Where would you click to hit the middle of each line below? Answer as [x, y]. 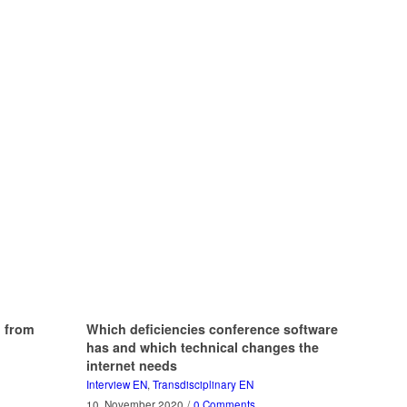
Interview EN [116, 385]
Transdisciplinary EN [203, 385]
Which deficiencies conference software [212, 329]
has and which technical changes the [202, 347]
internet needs [131, 366]
